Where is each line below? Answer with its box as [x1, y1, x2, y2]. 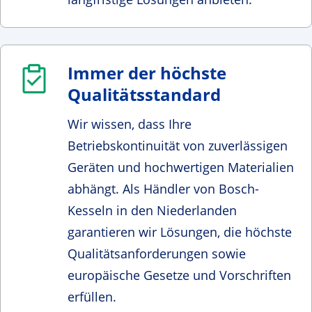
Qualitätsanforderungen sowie [68, 244, 246, 262]
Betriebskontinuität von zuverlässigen [68, 136, 288, 154]
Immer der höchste [68, 61, 226, 84]
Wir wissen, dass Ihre [68, 115, 192, 132]
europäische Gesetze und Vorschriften [68, 266, 291, 283]
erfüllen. [68, 288, 116, 305]
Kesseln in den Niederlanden [68, 201, 237, 219]
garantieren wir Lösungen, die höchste [68, 223, 292, 240]
